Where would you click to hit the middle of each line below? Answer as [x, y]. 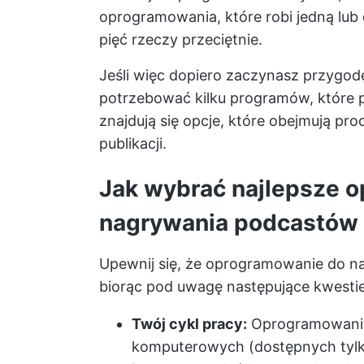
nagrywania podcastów [229, 223]
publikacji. [133, 143]
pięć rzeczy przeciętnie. [181, 39]
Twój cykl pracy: [189, 324]
